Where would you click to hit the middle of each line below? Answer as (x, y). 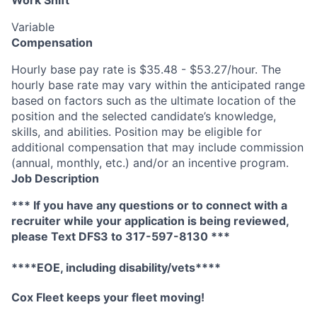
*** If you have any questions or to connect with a (149, 205)
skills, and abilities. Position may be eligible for (137, 132)
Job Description (55, 178)
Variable (33, 27)
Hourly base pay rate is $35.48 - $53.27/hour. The (146, 69)
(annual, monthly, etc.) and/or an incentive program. (150, 163)
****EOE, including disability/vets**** (116, 267)
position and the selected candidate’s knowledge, (144, 116)
